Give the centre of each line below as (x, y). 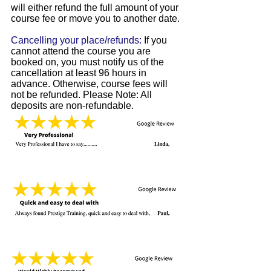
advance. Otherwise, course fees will (89, 84)
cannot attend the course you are (81, 51)
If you (155, 40)
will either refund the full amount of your (95, 8)
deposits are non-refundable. (72, 106)
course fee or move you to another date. (95, 18)
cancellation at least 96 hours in (79, 73)
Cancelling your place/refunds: (76, 40)
